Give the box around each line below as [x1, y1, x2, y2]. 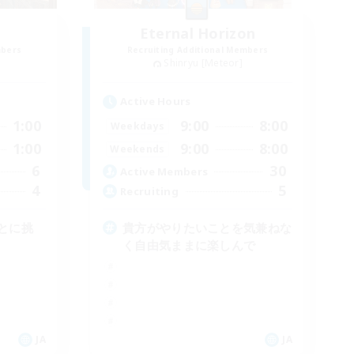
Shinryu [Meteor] [164, 56, 243, 70]
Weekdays [110, 119, 165, 133]
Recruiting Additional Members [126, 44, 269, 56]
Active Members [120, 164, 209, 179]
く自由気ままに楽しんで [122, 237, 256, 254]
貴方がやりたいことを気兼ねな [122, 220, 292, 236]
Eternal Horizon [139, 24, 256, 43]
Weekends [110, 141, 165, 156]
